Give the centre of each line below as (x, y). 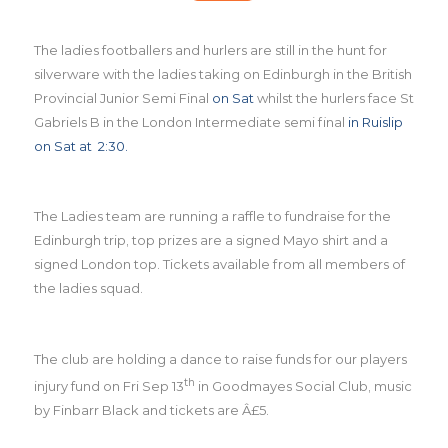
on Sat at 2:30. (80, 146)
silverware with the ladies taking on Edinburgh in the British (222, 74)
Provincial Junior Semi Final (121, 98)
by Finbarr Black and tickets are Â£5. (151, 409)
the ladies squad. (88, 288)
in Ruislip (373, 122)
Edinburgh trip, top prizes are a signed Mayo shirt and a (210, 240)
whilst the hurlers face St (333, 98)
